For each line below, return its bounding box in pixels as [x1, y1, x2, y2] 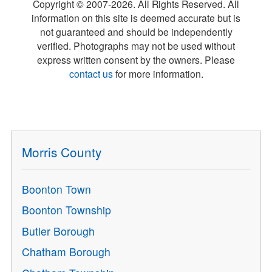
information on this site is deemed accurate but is [32, 10, 240, 24]
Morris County [22, 143, 102, 161]
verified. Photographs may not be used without [37, 38, 235, 52]
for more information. [112, 66, 203, 80]
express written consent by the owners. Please [37, 52, 235, 66]
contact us [69, 66, 113, 80]
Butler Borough [22, 223, 95, 239]
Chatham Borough [22, 244, 111, 260]
